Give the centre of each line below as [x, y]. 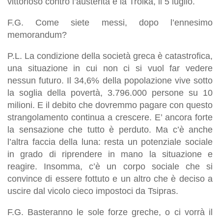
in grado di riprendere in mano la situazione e [110, 154]
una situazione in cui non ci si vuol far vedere [110, 68]
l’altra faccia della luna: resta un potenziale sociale [110, 142]
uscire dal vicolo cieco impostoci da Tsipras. [93, 191]
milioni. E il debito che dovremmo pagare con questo [110, 105]
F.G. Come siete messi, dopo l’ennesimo [110, 22]
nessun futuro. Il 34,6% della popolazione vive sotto [110, 80]
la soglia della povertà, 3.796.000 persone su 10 [110, 93]
